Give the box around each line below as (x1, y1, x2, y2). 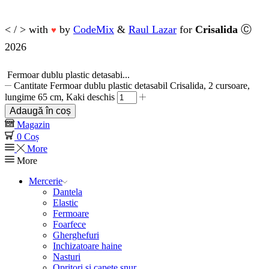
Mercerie (29, 175, 62, 186)
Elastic (53, 197, 78, 208)
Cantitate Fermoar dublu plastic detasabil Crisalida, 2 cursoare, (14, 80, 250, 91)
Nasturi (53, 251, 80, 262)
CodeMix (73, 23, 114, 35)
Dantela (53, 186, 82, 197)
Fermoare (53, 208, 89, 219)
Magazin (17, 119, 50, 130)
